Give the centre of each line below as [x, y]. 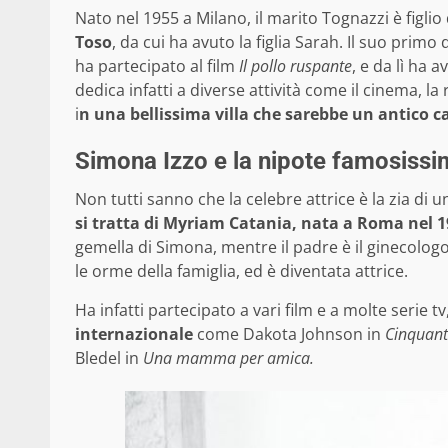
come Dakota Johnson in [289, 334]
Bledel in [109, 358]
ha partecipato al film [157, 66]
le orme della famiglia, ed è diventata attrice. [241, 271]
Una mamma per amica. [228, 358]
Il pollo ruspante [295, 66]
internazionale [134, 334]
